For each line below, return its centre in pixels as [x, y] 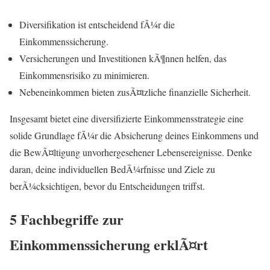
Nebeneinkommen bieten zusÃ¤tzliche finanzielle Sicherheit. [135, 92]
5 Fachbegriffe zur [67, 219]
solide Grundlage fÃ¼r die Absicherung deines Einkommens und [134, 136]
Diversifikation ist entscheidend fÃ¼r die [97, 25]
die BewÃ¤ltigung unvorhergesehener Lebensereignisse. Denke [131, 152]
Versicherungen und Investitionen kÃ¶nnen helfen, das [123, 58]
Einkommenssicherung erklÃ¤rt [109, 245]
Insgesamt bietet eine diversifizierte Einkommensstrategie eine [127, 119]
